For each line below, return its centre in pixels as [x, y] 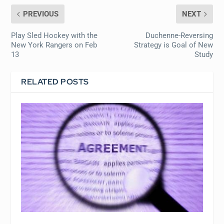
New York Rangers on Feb [54, 45]
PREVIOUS [41, 14]
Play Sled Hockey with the [54, 35]
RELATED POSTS [55, 82]
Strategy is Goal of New [173, 45]
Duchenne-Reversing [179, 35]
